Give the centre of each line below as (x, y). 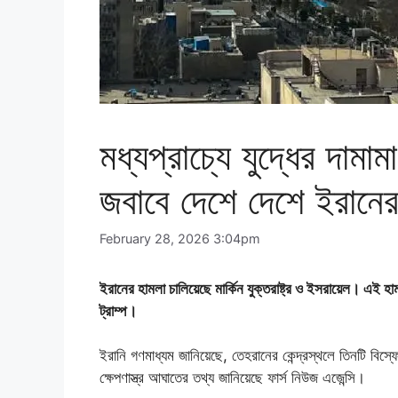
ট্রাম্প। (118, 311)
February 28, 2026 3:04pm (180, 239)
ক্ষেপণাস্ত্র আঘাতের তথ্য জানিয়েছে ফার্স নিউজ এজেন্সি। (232, 378)
